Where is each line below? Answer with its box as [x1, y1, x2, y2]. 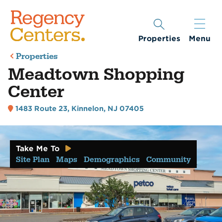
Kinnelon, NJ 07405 [71, 105, 144, 113]
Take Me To [16, 144, 59, 153]
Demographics [84, 154, 140, 165]
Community [146, 154, 191, 165]
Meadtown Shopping [7, 63, 184, 86]
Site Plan [16, 154, 50, 165]
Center [7, 81, 64, 103]
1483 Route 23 [15, 105, 68, 113]
